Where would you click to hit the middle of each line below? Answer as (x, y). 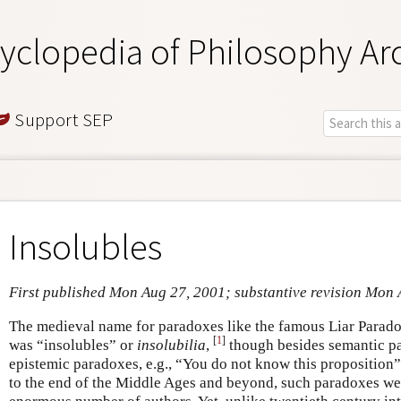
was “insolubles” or (73, 345)
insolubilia (171, 345)
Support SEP (62, 119)
